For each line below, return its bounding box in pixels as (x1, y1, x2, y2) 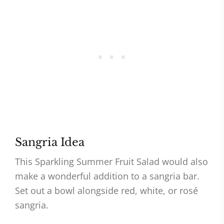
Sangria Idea (15, 135, 84, 149)
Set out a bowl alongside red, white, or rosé (15, 184, 198, 197)
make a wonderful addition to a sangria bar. (15, 170, 199, 182)
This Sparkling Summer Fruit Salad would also (15, 155, 208, 168)
